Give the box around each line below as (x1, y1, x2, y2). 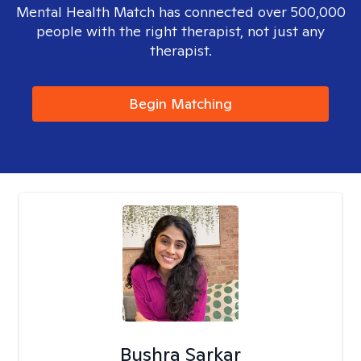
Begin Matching (129, 94, 232, 113)
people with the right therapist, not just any (36, 22, 325, 40)
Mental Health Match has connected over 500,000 (15, 2, 346, 21)
